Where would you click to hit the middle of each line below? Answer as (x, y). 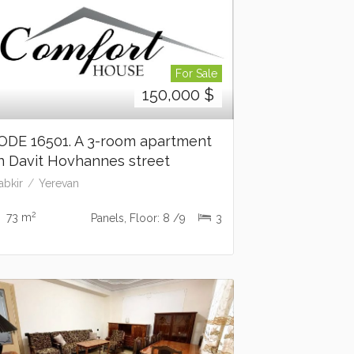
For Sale (196, 74)
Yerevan (59, 184)
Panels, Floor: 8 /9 (139, 218)
